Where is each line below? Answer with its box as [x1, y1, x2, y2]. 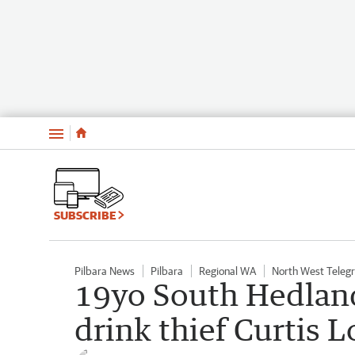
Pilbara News [74, 264, 135, 277]
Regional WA [199, 264, 256, 277]
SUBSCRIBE [54, 208, 118, 222]
